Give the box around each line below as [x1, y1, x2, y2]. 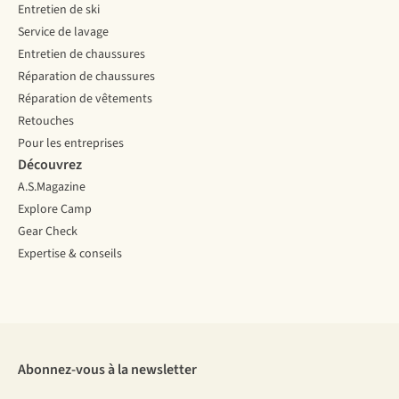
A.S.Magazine [18, 178, 85, 197]
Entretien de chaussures [18, 45, 145, 64]
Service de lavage [18, 23, 109, 42]
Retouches [18, 112, 74, 131]
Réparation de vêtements [18, 90, 152, 109]
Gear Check [18, 223, 77, 241]
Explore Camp [18, 200, 92, 219]
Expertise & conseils [18, 245, 122, 264]
